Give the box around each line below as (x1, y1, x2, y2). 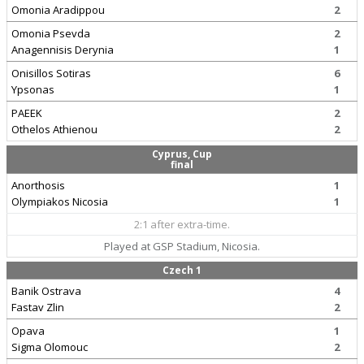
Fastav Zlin (11, 300, 64, 314)
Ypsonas (11, 82, 54, 97)
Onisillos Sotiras (11, 66, 91, 80)
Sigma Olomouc (11, 340, 88, 354)
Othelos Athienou (11, 122, 97, 136)
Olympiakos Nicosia (11, 194, 108, 209)
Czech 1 (162, 263, 201, 277)
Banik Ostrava (11, 284, 81, 298)
